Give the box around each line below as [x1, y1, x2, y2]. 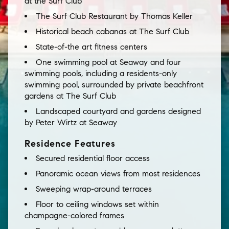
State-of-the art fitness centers [36, 41, 147, 52]
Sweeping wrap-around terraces [36, 184, 152, 194]
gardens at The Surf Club [25, 90, 116, 101]
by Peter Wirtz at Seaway [25, 117, 117, 127]
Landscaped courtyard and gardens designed [36, 106, 201, 116]
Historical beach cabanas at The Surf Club [36, 26, 192, 36]
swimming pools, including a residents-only [25, 68, 177, 78]
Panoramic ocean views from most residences [36, 168, 200, 178]
